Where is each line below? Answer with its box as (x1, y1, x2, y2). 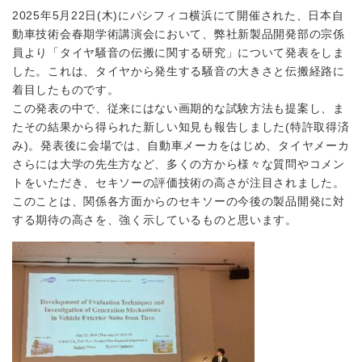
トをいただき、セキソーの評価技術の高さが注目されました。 (12, 176, 345, 189)
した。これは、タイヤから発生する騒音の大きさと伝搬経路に (12, 65, 345, 78)
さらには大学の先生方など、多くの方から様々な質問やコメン (12, 158, 345, 170)
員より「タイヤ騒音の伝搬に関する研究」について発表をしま (12, 46, 345, 59)
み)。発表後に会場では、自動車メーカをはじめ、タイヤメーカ (12, 139, 350, 152)
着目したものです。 (12, 83, 120, 96)
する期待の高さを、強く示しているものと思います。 (12, 213, 297, 226)
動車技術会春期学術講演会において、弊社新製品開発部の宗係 (12, 27, 345, 40)
